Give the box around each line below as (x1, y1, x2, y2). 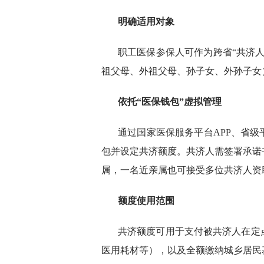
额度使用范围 (118, 195, 174, 206)
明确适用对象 (118, 16, 174, 27)
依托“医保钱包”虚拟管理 (118, 96, 222, 107)
